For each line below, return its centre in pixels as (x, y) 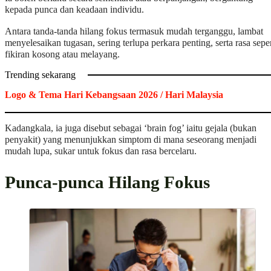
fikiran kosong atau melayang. (62, 54)
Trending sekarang (40, 75)
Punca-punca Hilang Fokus (107, 182)
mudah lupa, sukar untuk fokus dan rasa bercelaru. (101, 152)
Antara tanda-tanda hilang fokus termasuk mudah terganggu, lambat (134, 31)
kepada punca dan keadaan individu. (74, 10)
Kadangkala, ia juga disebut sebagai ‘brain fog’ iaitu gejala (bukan (131, 129)
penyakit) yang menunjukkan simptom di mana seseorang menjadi (131, 140)
